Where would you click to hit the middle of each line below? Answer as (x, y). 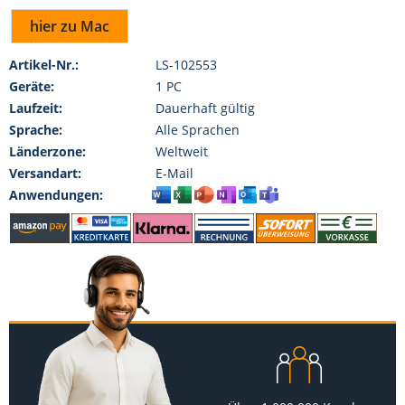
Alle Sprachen (197, 129)
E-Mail (174, 173)
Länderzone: (47, 151)
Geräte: (32, 86)
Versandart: (45, 173)
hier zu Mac (70, 26)
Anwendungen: (56, 194)
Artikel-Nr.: (44, 64)
